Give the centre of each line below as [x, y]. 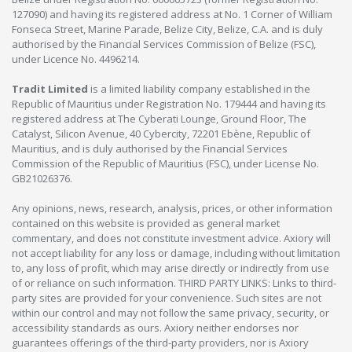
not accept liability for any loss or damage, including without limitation [176, 253]
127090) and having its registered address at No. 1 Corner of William [172, 14]
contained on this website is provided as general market [146, 223]
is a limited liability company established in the [199, 88]
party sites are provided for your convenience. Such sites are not [167, 297]
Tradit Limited [50, 88]
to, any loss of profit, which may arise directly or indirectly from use [170, 268]
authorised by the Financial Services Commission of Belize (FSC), [164, 44]
